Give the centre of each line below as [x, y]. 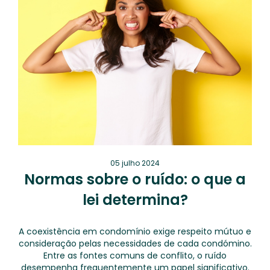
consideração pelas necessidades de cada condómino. [135, 243]
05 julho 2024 [135, 163]
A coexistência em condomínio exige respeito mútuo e [135, 231]
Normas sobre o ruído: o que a [135, 179]
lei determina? [135, 200]
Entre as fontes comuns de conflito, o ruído [135, 256]
